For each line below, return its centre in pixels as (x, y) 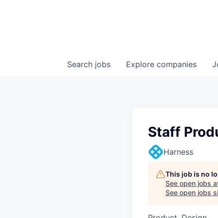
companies (177, 64)
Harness (178, 152)
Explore (141, 64)
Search (81, 64)
